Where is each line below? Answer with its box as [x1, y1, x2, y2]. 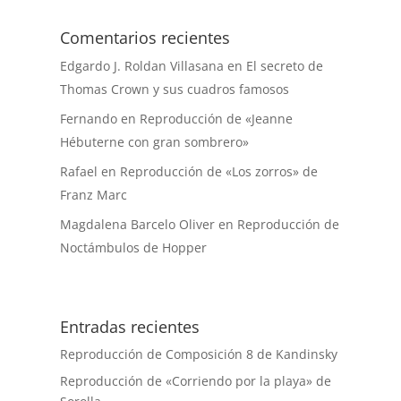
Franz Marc [60, 185, 128, 203]
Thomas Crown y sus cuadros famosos [60, 80, 290, 98]
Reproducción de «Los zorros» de [120, 162, 319, 180]
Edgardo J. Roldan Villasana [60, 56, 225, 74]
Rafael [60, 162, 98, 180]
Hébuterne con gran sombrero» [60, 132, 250, 150]
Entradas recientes [60, 315, 200, 337]
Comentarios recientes [60, 26, 231, 48]
